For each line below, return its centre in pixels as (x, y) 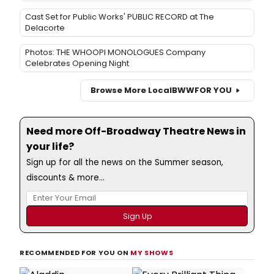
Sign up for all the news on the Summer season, (125, 162)
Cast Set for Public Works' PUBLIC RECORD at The (120, 17)
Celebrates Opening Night (77, 63)
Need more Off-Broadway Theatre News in (136, 131)
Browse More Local (131, 91)
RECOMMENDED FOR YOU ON (75, 252)
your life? (50, 146)
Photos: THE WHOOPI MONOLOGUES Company (115, 52)
